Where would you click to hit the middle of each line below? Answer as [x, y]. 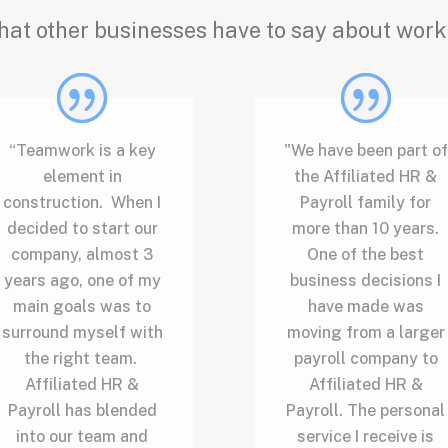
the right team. [82, 358]
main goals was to [82, 306]
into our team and [82, 436]
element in [82, 176]
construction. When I [82, 202]
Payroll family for [366, 202]
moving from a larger [365, 332]
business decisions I [366, 280]
